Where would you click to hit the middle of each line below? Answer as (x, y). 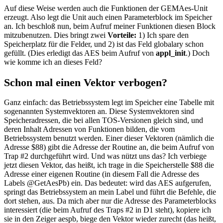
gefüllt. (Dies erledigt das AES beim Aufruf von (80, 53)
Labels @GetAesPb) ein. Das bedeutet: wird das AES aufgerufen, (108, 183)
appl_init (171, 53)
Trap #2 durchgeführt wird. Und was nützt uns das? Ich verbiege (105, 156)
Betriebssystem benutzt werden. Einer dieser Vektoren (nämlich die (109, 138)
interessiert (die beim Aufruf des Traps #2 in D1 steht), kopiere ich (108, 210)
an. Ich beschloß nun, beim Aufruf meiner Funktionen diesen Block (110, 26)
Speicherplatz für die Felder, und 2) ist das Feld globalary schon (104, 44)
